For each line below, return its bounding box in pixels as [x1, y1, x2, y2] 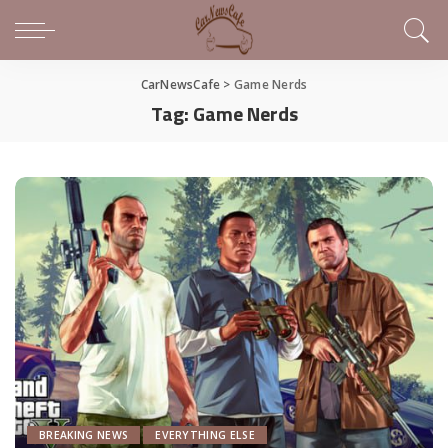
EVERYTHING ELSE [155, 428, 256, 443]
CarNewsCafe [140, 76, 221, 93]
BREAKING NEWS [39, 428, 129, 443]
